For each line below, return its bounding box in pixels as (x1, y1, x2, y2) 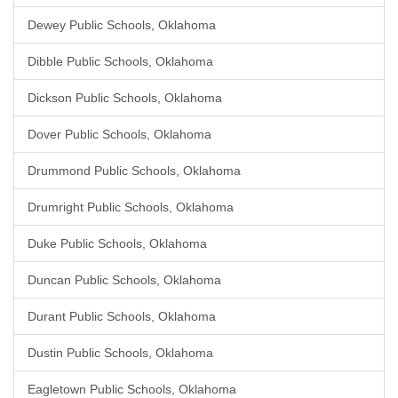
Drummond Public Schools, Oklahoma (28, 163, 241, 178)
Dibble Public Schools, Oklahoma (28, 54, 213, 68)
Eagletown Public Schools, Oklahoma (28, 382, 236, 396)
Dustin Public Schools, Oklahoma (28, 346, 213, 360)
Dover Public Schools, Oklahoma (28, 127, 211, 141)
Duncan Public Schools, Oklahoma (28, 273, 221, 287)
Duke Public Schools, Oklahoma (28, 236, 207, 251)
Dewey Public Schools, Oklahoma (28, 18, 216, 32)
